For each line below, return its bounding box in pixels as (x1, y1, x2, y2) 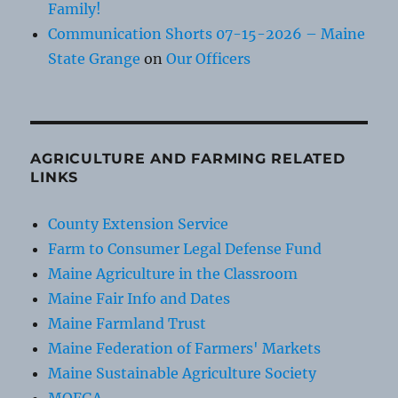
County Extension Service (48, 215, 229, 234)
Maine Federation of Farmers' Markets (48, 339, 322, 358)
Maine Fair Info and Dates (48, 290, 231, 308)
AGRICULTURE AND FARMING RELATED (30, 150, 346, 168)
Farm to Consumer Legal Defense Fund (48, 240, 322, 259)
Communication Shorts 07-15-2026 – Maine (48, 25, 366, 44)
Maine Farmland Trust (48, 314, 207, 333)
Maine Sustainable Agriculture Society (48, 364, 317, 383)
